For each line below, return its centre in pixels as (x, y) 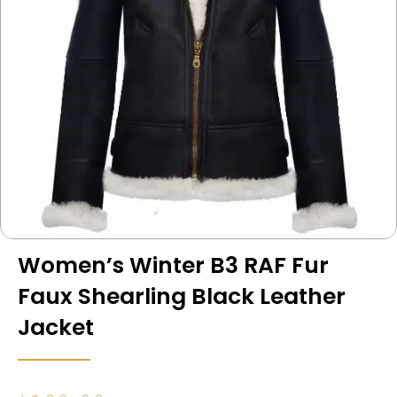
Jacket (56, 328)
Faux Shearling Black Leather (182, 297)
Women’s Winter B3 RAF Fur (173, 266)
